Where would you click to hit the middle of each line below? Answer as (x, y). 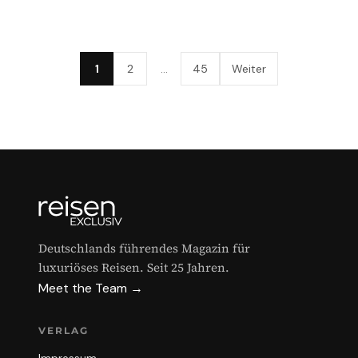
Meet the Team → (91, 288)
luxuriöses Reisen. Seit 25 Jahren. (134, 267)
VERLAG (64, 330)
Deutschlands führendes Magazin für (144, 248)
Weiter (249, 68)
